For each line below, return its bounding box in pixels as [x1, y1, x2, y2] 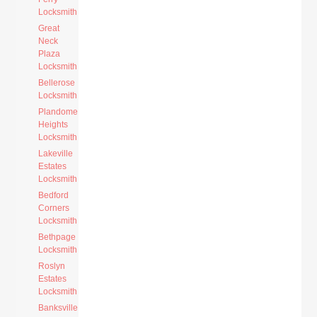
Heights [38, 120, 69, 129]
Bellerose [38, 78, 76, 88]
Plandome [38, 107, 79, 117]
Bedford [38, 190, 69, 200]
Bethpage [38, 232, 76, 242]
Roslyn [38, 261, 66, 271]
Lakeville [38, 149, 74, 158]
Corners [38, 203, 70, 213]
